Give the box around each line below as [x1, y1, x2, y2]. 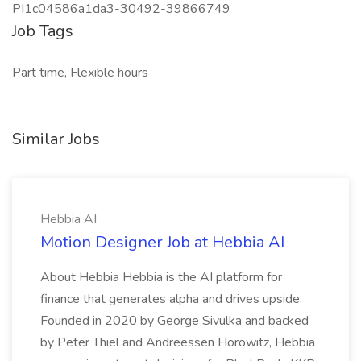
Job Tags [12, 20, 73, 42]
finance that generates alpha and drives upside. [40, 290, 302, 308]
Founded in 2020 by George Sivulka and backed [40, 312, 309, 330]
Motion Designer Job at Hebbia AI [40, 231, 284, 253]
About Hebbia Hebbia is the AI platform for [40, 268, 282, 286]
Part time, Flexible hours [12, 64, 148, 81]
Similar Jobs [12, 128, 100, 150]
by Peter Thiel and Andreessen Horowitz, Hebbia [40, 334, 315, 351]
